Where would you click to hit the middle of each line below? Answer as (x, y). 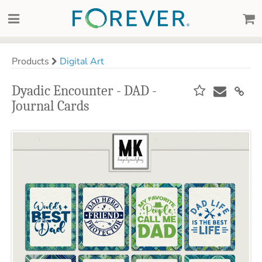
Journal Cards (50, 106)
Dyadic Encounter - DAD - (84, 91)
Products (32, 61)
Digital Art (82, 61)
